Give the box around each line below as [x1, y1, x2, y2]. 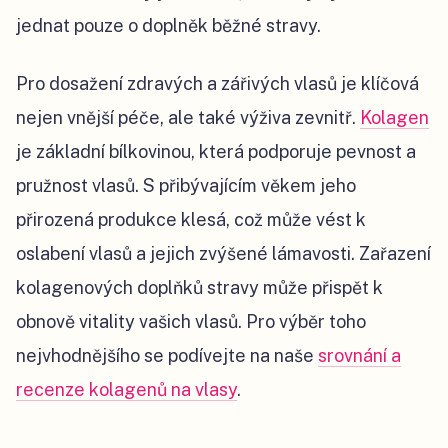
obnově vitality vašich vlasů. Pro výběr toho [16, 311, 366, 333]
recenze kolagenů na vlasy [16, 379, 237, 401]
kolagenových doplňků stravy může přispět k [16, 277, 383, 299]
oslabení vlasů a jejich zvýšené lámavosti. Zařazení [16, 243, 431, 265]
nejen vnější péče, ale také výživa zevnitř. [16, 107, 360, 129]
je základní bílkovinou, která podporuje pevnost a [16, 141, 416, 163]
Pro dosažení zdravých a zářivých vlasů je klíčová [16, 73, 419, 95]
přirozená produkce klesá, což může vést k [16, 209, 366, 231]
